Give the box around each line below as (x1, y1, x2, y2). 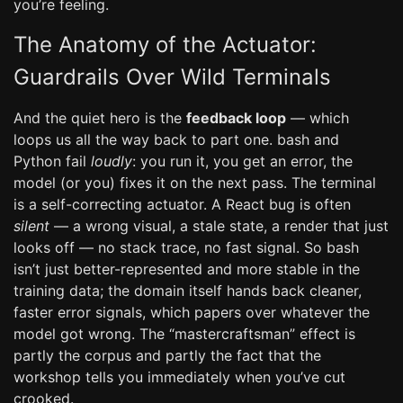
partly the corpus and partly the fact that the (13, 346, 321, 364)
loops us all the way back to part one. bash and (13, 130, 339, 148)
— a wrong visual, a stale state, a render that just (49, 217, 389, 235)
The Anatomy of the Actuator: (13, 31, 317, 58)
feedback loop (186, 109, 286, 127)
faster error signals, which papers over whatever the (13, 303, 370, 321)
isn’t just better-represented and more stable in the (13, 260, 360, 278)
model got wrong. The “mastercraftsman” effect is (13, 325, 355, 343)
